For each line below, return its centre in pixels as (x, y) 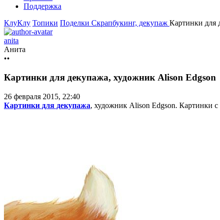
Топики (45, 23)
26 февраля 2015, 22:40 (42, 96)
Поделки (76, 23)
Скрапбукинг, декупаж (130, 23)
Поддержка (42, 6)
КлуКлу (17, 23)
